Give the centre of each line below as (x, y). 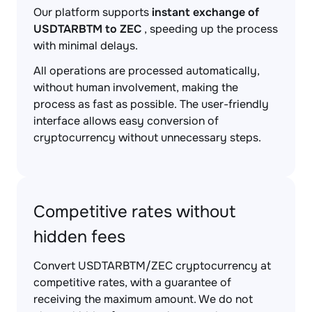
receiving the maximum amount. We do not (143, 299)
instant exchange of (205, 12)
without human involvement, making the (136, 87)
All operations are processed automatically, (147, 71)
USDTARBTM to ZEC (87, 29)
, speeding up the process (210, 29)
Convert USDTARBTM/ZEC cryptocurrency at (152, 266)
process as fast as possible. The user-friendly (151, 104)
